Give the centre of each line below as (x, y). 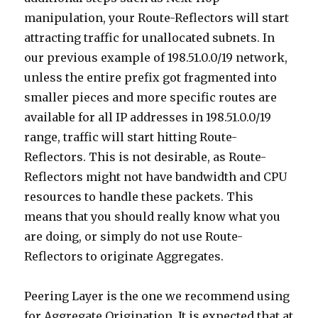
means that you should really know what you (153, 216)
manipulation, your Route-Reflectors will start (157, 17)
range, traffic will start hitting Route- (131, 137)
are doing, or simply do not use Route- (134, 236)
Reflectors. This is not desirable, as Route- (146, 157)
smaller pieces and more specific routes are (151, 97)
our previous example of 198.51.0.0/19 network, (156, 57)
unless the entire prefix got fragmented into (151, 77)
